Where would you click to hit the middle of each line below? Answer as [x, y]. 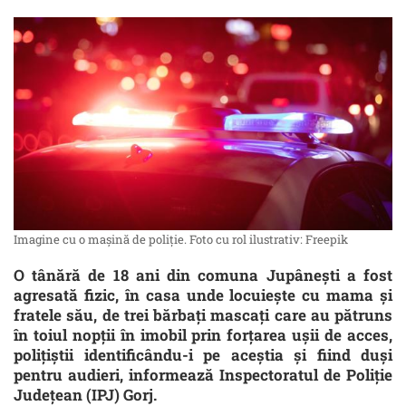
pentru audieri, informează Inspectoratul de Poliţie [203, 375]
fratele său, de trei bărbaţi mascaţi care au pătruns [203, 315]
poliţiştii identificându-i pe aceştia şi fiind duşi [203, 355]
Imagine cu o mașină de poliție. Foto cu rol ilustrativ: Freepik [181, 240]
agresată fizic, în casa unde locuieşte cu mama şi [203, 295]
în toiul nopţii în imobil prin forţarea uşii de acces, [203, 335]
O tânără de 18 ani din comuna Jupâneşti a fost [203, 275]
